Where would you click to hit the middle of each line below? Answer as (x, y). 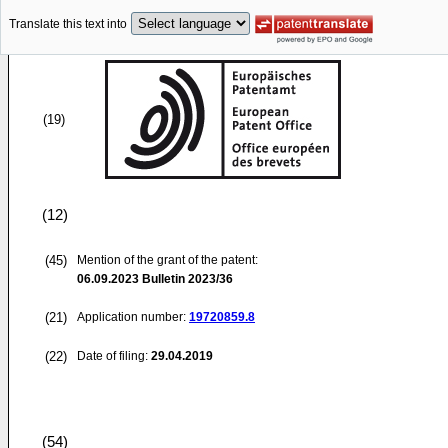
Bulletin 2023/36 (186, 279)
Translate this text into (68, 24)
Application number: (133, 317)
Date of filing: (112, 356)
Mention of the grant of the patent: (167, 260)
